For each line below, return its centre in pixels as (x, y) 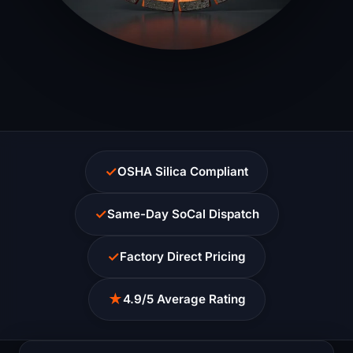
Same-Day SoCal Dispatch (183, 214)
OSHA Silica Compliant (183, 171)
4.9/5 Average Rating (184, 299)
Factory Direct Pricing (183, 256)
